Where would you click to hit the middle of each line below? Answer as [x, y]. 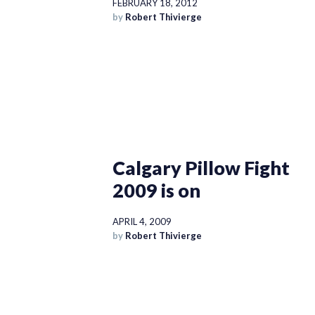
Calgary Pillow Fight [201, 168]
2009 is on [156, 191]
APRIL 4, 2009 [142, 222]
